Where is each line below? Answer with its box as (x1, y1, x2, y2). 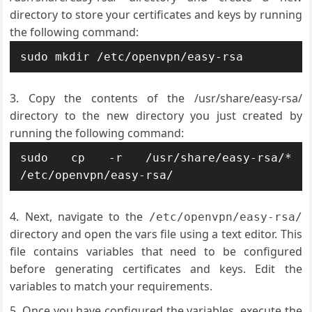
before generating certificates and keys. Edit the (10, 261, 302, 276)
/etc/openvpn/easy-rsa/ (148, 210, 302, 224)
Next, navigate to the (24, 209, 149, 224)
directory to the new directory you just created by (10, 108, 302, 123)
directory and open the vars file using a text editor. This (10, 226, 302, 242)
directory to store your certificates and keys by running (10, 7, 302, 22)
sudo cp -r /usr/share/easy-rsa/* (20, 151, 292, 164)
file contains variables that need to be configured (10, 244, 302, 259)
